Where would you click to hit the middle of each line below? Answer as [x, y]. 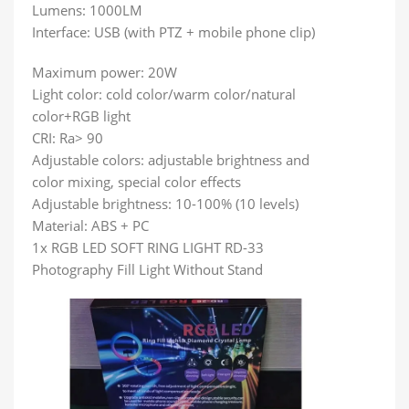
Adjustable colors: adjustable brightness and [171, 160]
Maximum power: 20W [105, 73]
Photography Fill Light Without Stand [147, 270]
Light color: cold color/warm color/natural [164, 94]
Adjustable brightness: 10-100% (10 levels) [165, 204]
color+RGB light [81, 116]
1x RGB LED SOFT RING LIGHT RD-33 [148, 248]
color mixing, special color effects [136, 182]
